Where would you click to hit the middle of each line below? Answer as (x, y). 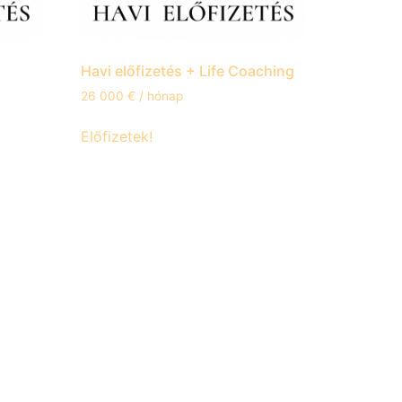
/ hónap (162, 96)
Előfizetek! (117, 137)
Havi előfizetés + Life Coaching (188, 71)
